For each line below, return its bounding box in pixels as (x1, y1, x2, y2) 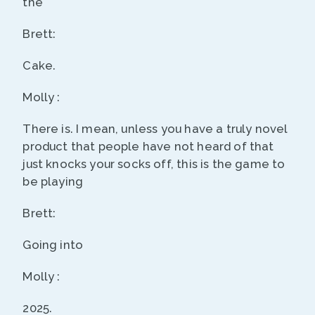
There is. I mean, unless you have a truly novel (22, 122, 288, 136)
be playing (22, 174, 84, 189)
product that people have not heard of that (22, 139, 274, 154)
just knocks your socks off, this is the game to (22, 157, 285, 172)
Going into (22, 238, 84, 252)
